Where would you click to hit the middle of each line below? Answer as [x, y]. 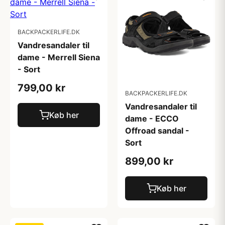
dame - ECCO [152, 119]
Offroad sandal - [157, 131]
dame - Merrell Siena [59, 57]
